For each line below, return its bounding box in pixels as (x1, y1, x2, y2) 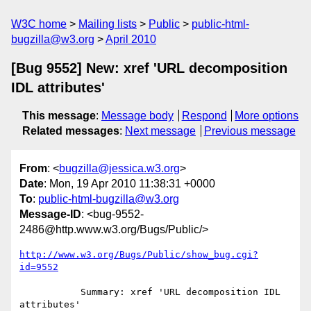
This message (22, 110, 96, 121)
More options (235, 110, 299, 121)
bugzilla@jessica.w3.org (59, 162, 180, 175)
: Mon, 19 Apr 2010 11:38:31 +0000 (44, 178, 215, 190)
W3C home (11, 18, 67, 30)
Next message (125, 125, 196, 137)
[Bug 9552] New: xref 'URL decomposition (11, 60, 287, 76)
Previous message (203, 125, 296, 137)
